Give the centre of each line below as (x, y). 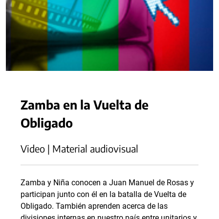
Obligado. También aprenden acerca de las (94, 206)
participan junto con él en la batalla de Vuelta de (103, 194)
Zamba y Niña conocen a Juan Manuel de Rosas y (107, 183)
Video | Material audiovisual (79, 148)
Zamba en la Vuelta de (85, 104)
